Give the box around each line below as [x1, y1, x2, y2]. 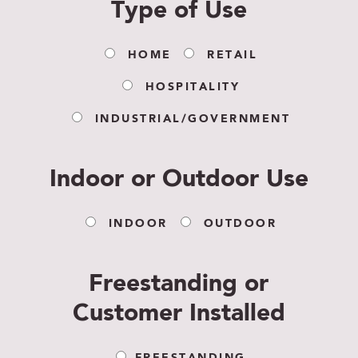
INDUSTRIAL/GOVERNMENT [94, 113, 291, 125]
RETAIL [207, 50, 258, 62]
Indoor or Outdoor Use [49, 168, 308, 193]
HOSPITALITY [145, 82, 241, 93]
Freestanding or [89, 272, 269, 297]
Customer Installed [72, 302, 285, 327]
